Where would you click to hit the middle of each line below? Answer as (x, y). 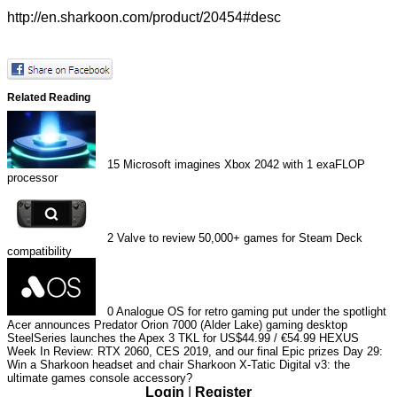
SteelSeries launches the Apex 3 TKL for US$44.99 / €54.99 (161, 339)
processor (32, 178)
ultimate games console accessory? (100, 378)
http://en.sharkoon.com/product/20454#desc (144, 18)
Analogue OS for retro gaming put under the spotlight (252, 312)
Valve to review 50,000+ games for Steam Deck (240, 238)
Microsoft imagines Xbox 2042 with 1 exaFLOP (245, 165)
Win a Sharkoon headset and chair (95, 365)
